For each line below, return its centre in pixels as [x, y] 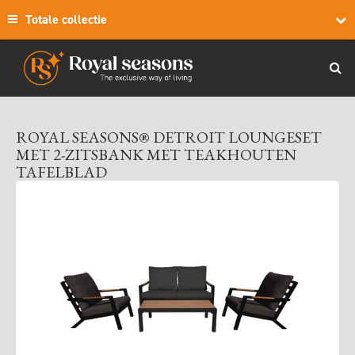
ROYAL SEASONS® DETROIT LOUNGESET [169, 137]
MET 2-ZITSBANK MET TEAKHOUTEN [156, 155]
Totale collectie [66, 19]
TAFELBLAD [61, 172]
